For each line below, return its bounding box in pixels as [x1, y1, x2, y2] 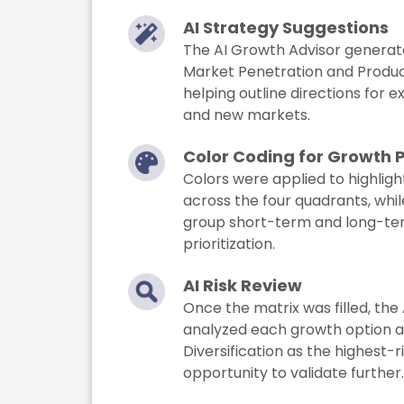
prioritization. [183, 234, 276, 255]
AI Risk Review [183, 274, 303, 298]
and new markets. [183, 105, 311, 126]
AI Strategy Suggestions [183, 16, 390, 40]
